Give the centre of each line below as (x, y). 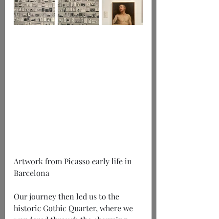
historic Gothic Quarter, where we (74, 208)
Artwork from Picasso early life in (74, 161)
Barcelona (32, 173)
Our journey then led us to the (67, 197)
